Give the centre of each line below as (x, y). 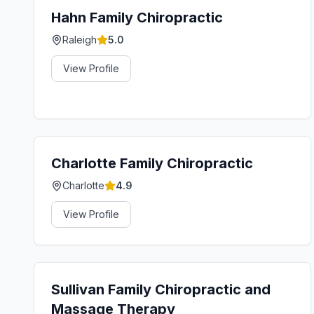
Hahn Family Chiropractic (137, 18)
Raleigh (80, 40)
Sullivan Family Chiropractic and (161, 289)
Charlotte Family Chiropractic (152, 163)
